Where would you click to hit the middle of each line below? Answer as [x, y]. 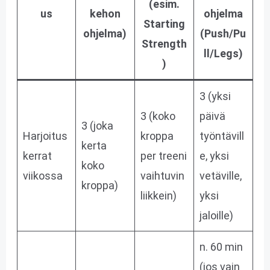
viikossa [42, 175]
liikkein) [158, 195]
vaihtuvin [162, 175]
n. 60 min [221, 246]
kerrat [37, 155]
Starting [164, 24]
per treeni [163, 155]
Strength [164, 43]
